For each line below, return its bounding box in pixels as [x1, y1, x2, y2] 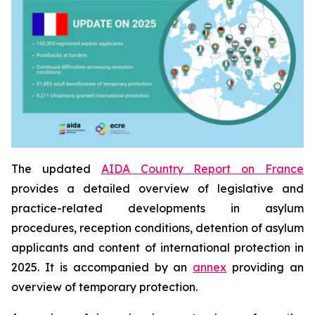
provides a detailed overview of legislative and [11, 181, 304, 195]
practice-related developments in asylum [11, 200, 304, 215]
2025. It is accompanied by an [11, 259, 193, 274]
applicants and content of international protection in [11, 240, 304, 255]
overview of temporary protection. [11, 279, 198, 294]
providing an [226, 259, 304, 274]
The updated [11, 161, 101, 176]
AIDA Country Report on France [101, 161, 304, 176]
